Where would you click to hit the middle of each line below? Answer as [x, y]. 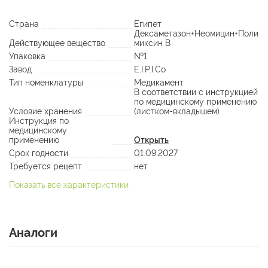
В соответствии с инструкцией [196, 92]
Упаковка [27, 57]
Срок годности [39, 153]
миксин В [152, 43]
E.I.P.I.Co [150, 70]
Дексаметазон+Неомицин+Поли [196, 34]
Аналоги [33, 233]
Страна [24, 24]
